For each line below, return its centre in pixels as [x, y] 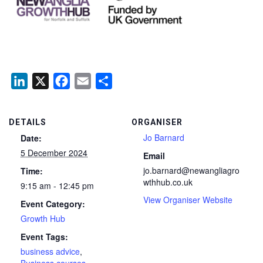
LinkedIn [45, 80]
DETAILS [28, 122]
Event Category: [53, 203]
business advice [50, 251]
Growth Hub [43, 218]
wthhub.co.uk [168, 182]
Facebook [90, 80]
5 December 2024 [54, 152]
